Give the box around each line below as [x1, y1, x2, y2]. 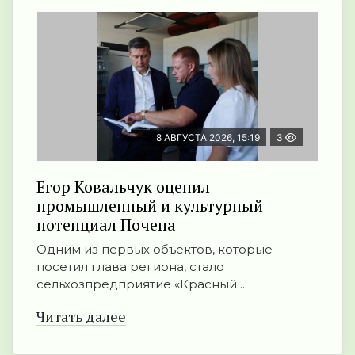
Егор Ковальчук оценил [36, 176, 210, 198]
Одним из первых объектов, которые [36, 242, 273, 258]
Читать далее [36, 307, 126, 326]
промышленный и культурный [36, 195, 263, 217]
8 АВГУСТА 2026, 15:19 [156, 132, 260, 144]
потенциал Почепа [36, 214, 176, 236]
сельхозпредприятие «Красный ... [36, 277, 247, 292]
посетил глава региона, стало [36, 259, 224, 275]
